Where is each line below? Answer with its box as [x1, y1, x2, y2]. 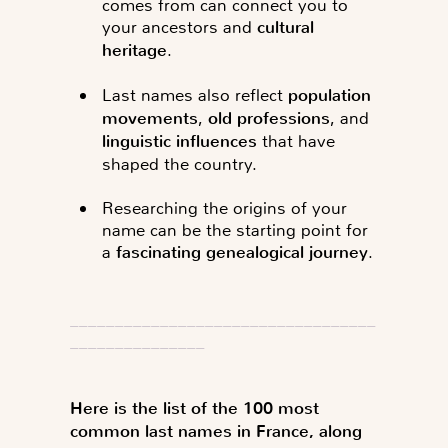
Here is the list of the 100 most [70, 396, 319, 420]
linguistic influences [102, 129, 258, 153]
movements [102, 106, 199, 130]
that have [257, 129, 336, 152]
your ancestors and [102, 15, 258, 38]
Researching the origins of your [102, 196, 348, 219]
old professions [208, 106, 331, 130]
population [288, 83, 372, 107]
